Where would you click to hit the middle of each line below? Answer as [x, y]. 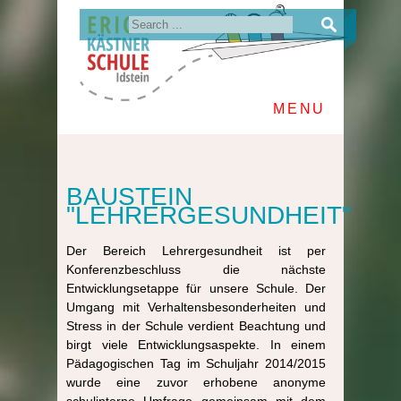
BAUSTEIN [129, 196]
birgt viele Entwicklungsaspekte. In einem [196, 344]
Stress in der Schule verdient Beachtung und [196, 325]
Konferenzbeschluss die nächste [196, 269]
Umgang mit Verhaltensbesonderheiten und [196, 307]
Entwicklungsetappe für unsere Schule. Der [196, 288]
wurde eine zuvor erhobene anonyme [196, 382]
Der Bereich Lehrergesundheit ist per [196, 250]
